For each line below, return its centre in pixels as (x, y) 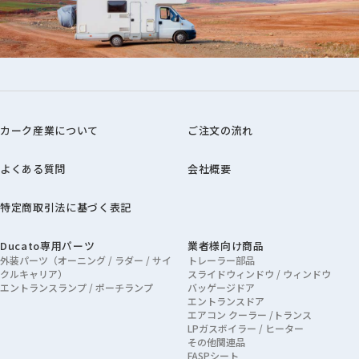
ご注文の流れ (220, 130)
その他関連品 (216, 341)
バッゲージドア (221, 287)
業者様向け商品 (226, 245)
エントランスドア (226, 301)
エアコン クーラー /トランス (250, 314)
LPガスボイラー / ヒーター (246, 328)
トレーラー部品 (221, 260)
